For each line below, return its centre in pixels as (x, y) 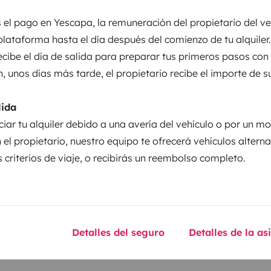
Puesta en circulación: (129, 72)
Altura (91, 126)
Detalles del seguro (118, 232)
